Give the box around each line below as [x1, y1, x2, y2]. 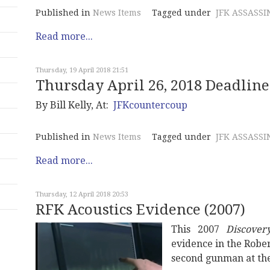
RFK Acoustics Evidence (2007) [36, 201, 245, 218]
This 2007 [171, 224, 227, 235]
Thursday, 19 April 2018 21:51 [36, 66, 128, 74]
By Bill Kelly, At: [36, 99, 113, 111]
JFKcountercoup [113, 99, 187, 111]
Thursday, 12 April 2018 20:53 [36, 190, 128, 198]
